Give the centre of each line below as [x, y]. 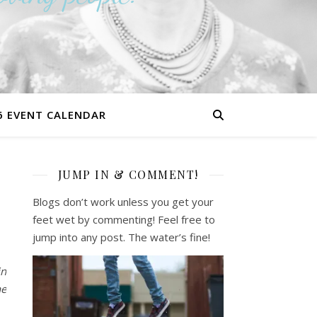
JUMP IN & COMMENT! [128, 174]
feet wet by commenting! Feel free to [124, 219]
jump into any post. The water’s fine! [121, 237]
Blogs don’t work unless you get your [123, 202]
